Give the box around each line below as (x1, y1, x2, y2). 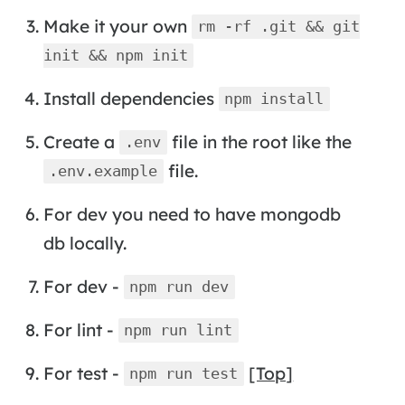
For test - (42, 362, 124, 384)
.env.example (49, 162, 158, 181)
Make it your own (42, 14, 192, 37)
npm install (224, 89, 325, 108)
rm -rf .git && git (197, 17, 361, 36)
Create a (42, 130, 119, 153)
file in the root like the (167, 130, 353, 153)
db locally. (42, 231, 127, 254)
